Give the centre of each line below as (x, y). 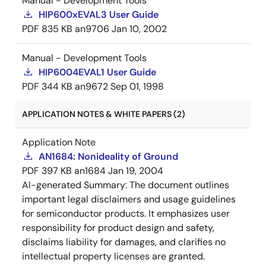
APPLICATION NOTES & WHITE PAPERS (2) (104, 114)
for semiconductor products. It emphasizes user (126, 213)
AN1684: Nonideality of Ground (108, 156)
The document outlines (179, 185)
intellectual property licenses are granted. (113, 256)
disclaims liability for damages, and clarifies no (124, 242)
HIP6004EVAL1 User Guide (97, 72)
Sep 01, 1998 (137, 86)
